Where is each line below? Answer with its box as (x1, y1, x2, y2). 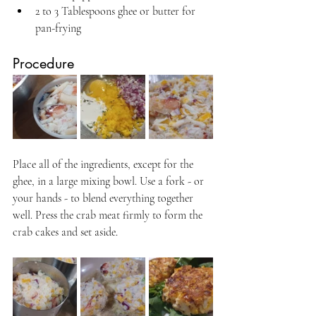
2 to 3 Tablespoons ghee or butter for (35, 4, 198, 19)
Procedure (13, 54, 74, 73)
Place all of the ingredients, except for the (13, 157, 196, 172)
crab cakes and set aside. (13, 225, 118, 240)
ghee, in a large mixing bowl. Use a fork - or (13, 174, 207, 189)
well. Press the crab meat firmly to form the (13, 208, 205, 223)
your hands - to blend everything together (13, 191, 196, 206)
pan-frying (35, 21, 81, 36)
